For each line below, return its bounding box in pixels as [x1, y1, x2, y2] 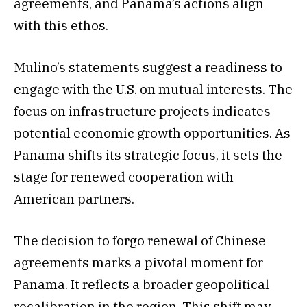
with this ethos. [14, 16, 108, 34]
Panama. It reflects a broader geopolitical [14, 276, 269, 293]
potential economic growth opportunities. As [14, 125, 291, 142]
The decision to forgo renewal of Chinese [14, 232, 266, 249]
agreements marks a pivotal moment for [14, 254, 263, 271]
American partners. [14, 191, 134, 208]
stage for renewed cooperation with [14, 169, 234, 186]
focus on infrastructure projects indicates [14, 103, 271, 120]
